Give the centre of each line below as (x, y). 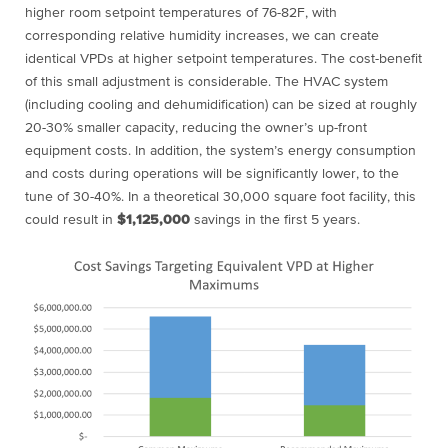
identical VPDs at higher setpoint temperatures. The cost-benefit (223, 59)
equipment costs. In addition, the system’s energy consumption (220, 151)
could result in (71, 220)
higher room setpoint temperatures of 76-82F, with (181, 13)
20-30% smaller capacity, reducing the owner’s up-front (196, 128)
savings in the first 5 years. (275, 220)
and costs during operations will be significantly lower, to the (212, 174)
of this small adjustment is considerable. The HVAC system (206, 82)
